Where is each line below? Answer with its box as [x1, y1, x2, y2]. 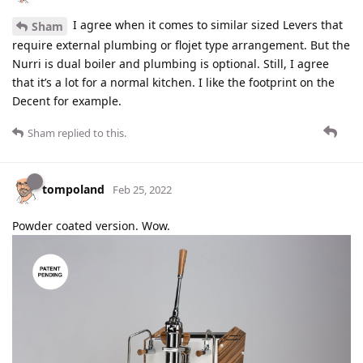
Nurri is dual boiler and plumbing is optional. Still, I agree [12, 55, 329, 71]
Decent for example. [12, 92, 122, 109]
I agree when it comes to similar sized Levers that [70, 16, 343, 32]
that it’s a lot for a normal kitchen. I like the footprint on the [12, 74, 335, 90]
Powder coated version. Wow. [12, 217, 170, 233]
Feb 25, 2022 [113, 182, 172, 198]
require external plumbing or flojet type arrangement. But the [12, 36, 350, 53]
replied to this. [55, 125, 126, 140]
